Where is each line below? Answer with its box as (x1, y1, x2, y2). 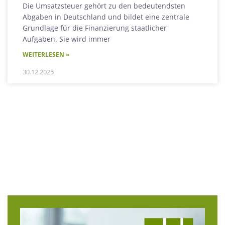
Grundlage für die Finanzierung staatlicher (23, 23, 167, 33)
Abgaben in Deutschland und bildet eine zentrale (23, 12, 189, 22)
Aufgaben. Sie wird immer (23, 34, 110, 44)
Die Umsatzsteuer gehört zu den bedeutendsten (23, 1, 185, 11)
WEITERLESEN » (23, 50, 69, 59)
